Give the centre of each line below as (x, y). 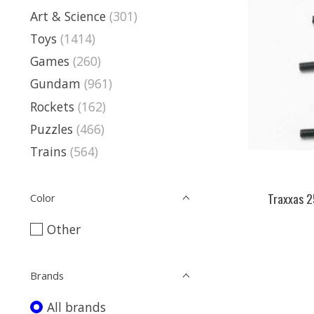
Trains (48, 151)
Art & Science (68, 16)
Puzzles (52, 129)
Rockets (52, 106)
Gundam (55, 84)
